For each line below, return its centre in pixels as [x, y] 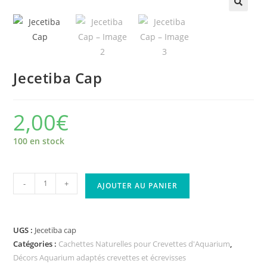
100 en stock [39, 141]
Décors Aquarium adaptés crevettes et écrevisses [100, 257]
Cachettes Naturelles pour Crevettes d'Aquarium [145, 243]
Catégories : [36, 243]
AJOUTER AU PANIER [138, 185]
